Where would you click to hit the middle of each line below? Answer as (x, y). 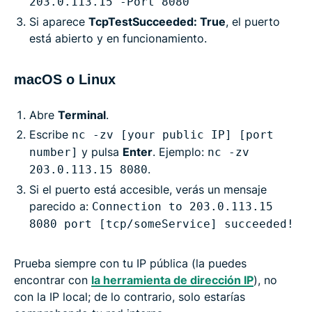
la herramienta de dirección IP (172, 280)
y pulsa (100, 151)
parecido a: (61, 206)
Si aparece (59, 21)
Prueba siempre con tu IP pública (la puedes (130, 263)
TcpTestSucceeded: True (157, 21)
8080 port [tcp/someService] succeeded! (162, 224)
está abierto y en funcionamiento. (118, 38)
